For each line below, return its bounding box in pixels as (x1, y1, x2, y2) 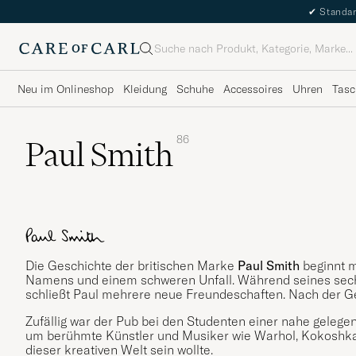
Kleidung (123, 81, 167, 96)
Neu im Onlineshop (17, 81, 114, 96)
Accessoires (223, 81, 283, 96)
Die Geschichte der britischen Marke (25, 257, 238, 274)
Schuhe (176, 81, 214, 96)
